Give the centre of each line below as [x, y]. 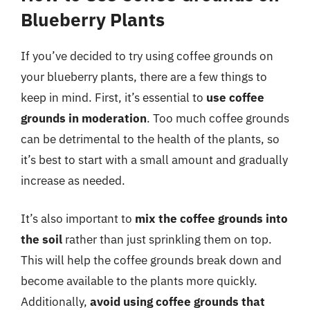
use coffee [235, 97]
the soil [42, 239]
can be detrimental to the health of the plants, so [150, 139]
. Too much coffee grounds [218, 118]
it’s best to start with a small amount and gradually [154, 159]
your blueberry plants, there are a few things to [144, 76]
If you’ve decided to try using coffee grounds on [147, 56]
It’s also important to [78, 219]
